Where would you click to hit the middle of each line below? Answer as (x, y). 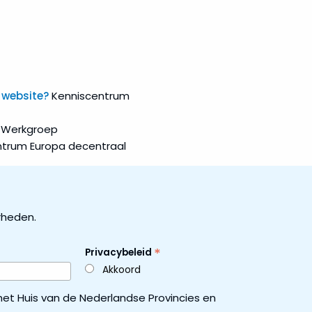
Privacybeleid (119, 253)
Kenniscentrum (89, 96)
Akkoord (121, 270)
